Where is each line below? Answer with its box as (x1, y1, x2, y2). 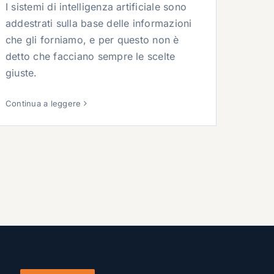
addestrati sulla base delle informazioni (6, 17, 192, 29)
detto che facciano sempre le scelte (6, 50, 176, 62)
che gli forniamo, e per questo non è (6, 33, 179, 46)
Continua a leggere (6, 98, 81, 108)
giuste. (6, 66, 37, 79)
